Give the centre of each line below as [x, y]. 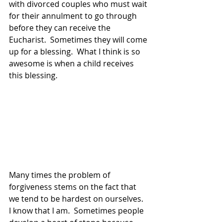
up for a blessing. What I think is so [76, 51]
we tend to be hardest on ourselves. [78, 198]
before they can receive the [61, 28]
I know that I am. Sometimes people [77, 210]
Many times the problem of [60, 175]
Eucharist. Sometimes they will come [79, 39]
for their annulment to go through [74, 16]
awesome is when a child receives [72, 63]
